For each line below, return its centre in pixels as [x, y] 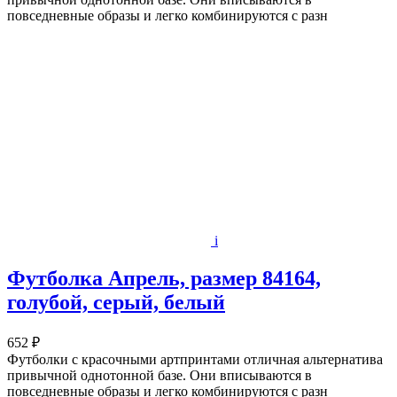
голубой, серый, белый [116, 302]
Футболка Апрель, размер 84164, [164, 278]
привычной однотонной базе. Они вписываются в [160, 375]
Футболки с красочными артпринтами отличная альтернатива [195, 359]
